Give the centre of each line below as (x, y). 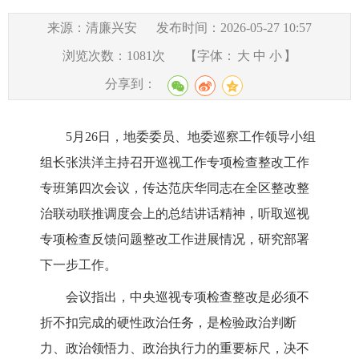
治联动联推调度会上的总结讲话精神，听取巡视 (175, 213)
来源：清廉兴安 (92, 28)
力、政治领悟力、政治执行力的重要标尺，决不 (175, 348)
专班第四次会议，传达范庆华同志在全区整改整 (175, 188)
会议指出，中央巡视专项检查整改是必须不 (188, 296)
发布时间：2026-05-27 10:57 (234, 28)
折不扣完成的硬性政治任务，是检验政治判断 (168, 322)
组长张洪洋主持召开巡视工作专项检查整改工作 (175, 162)
